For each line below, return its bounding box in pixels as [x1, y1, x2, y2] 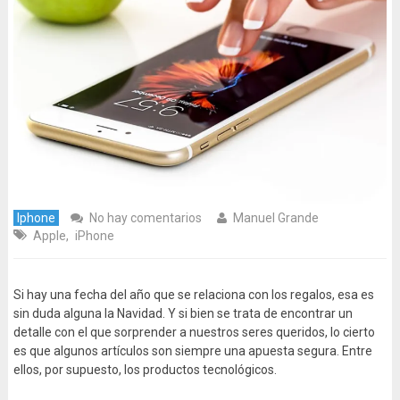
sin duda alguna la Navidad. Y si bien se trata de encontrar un [12, 306, 353, 321]
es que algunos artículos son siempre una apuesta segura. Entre [12, 344, 372, 359]
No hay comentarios [88, 211, 202, 226]
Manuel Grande [232, 211, 319, 226]
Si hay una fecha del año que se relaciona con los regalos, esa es [12, 287, 374, 303]
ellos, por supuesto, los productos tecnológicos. [12, 362, 277, 378]
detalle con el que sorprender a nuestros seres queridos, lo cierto [12, 325, 375, 340]
